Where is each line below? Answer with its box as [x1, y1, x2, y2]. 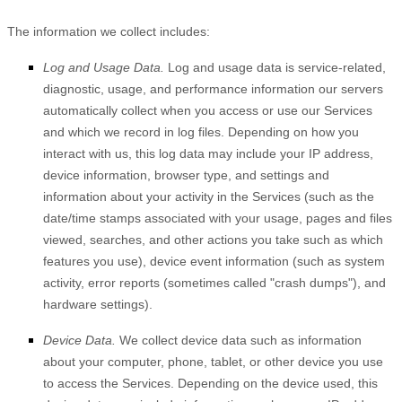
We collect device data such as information [116, 333, 362, 347]
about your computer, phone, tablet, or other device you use [43, 354, 383, 369]
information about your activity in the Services [43, 189, 301, 204]
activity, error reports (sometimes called [43, 275, 270, 290]
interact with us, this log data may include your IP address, [43, 146, 373, 161]
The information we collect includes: [7, 24, 210, 39]
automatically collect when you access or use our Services [43, 103, 372, 118]
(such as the [304, 189, 374, 204]
